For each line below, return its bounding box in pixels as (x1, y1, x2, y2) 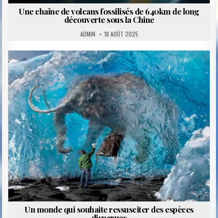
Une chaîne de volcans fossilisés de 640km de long (18, 6, 200, 17)
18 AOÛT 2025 (104, 30, 138, 38)
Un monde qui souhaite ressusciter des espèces (24, 204, 194, 215)
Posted (58, 71, 80, 78)
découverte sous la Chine (64, 14, 154, 25)
